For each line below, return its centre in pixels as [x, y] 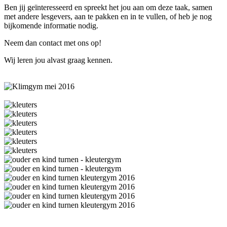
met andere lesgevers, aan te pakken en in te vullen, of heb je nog [108, 16]
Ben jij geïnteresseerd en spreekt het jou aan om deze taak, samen [108, 7]
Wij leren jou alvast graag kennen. [58, 60]
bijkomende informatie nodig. [51, 26]
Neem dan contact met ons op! [53, 43]
